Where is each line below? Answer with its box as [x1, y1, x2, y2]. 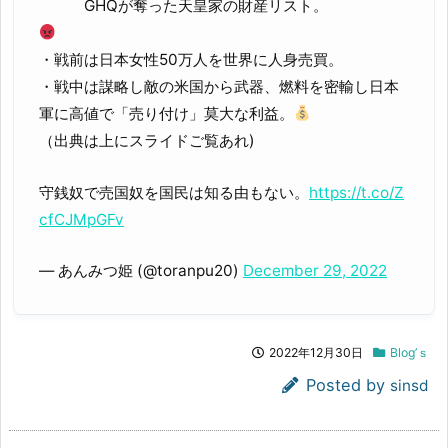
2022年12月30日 [269, 345, 363, 361]
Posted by [306, 375, 390, 396]
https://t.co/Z [309, 182, 404, 202]
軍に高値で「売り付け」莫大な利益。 [39, 104, 294, 124]
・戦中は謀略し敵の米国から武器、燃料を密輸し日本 [39, 77, 399, 97]
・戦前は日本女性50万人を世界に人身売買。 [39, 50, 343, 70]
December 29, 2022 [243, 261, 387, 281]
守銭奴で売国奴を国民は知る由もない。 [39, 182, 309, 202]
